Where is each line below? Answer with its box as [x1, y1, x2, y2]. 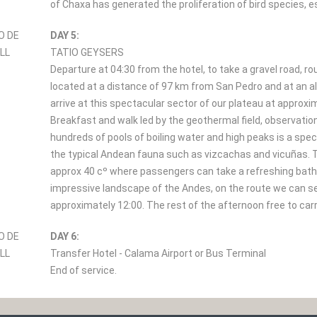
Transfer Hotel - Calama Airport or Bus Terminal [50, 248, 266, 259]
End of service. [50, 265, 117, 276]
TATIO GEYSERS [50, 47, 124, 58]
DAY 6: [50, 231, 79, 242]
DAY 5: [50, 30, 79, 41]
